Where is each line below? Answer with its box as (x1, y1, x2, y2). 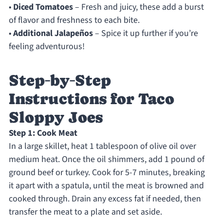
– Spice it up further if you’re (92, 27, 198, 40)
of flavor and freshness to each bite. (8, 14, 140, 27)
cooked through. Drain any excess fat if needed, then (8, 193, 201, 205)
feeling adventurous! (8, 40, 85, 53)
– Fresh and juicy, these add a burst (73, 1, 204, 14)
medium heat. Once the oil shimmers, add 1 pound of (8, 153, 204, 166)
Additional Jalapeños (13, 27, 93, 40)
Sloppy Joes (8, 109, 103, 127)
